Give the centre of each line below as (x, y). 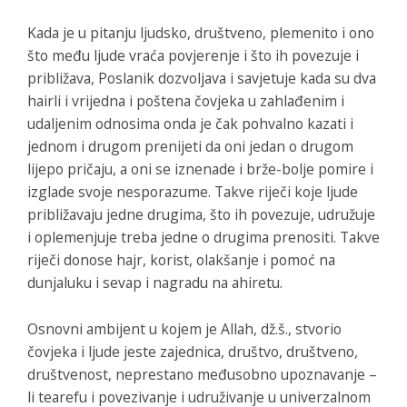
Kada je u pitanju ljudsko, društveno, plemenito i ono (201, 32)
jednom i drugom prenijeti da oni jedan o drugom (190, 146)
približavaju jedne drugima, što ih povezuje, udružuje (201, 214)
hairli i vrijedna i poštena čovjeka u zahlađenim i (186, 100)
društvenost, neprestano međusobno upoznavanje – (202, 374)
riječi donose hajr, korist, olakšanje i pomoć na (181, 259)
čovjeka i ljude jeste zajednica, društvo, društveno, (193, 351)
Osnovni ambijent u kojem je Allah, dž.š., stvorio (184, 328)
